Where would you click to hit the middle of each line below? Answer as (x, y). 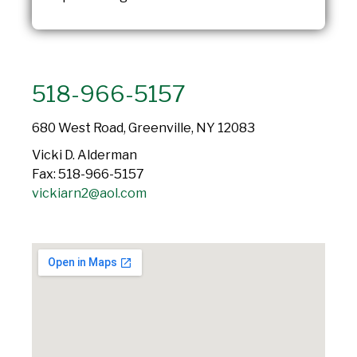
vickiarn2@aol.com (89, 194)
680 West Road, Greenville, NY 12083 (143, 128)
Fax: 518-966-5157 (88, 175)
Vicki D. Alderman (84, 155)
